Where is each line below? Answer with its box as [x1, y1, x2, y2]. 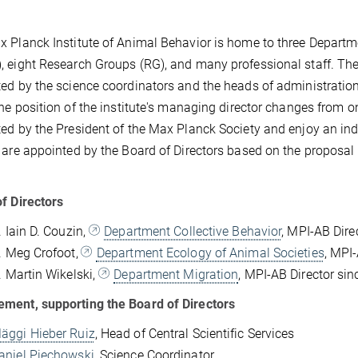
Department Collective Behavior [104, 223, 282, 239]
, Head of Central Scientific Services [94, 325, 295, 341]
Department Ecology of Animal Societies [96, 245, 324, 261]
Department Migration [113, 266, 239, 282]
